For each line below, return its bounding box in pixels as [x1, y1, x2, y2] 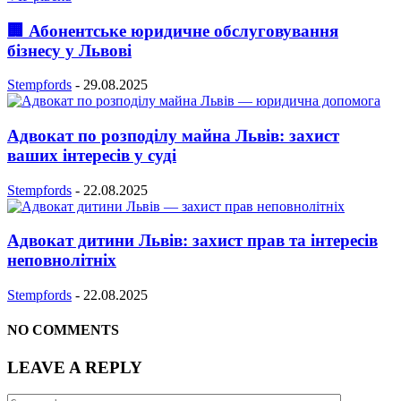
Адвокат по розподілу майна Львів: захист [7, 126, 339, 146]
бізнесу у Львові [7, 40, 132, 60]
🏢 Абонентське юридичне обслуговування [7, 21, 338, 40]
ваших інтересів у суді [7, 146, 176, 166]
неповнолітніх [7, 251, 116, 270]
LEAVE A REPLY [7, 357, 142, 377]
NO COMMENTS [7, 322, 119, 338]
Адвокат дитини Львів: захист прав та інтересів [7, 231, 378, 251]
